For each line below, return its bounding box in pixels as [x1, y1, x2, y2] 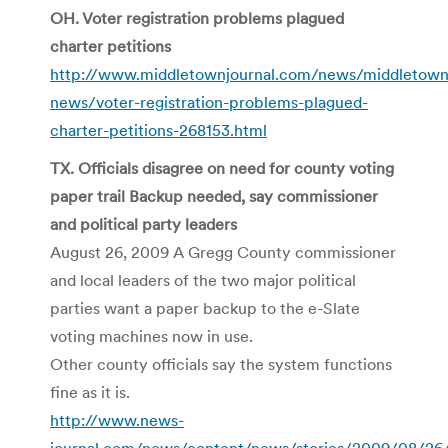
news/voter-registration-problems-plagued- [50, 91, 368, 112]
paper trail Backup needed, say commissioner [50, 185, 378, 206]
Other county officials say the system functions [50, 353, 392, 374]
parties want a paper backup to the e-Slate [50, 297, 360, 318]
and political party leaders [50, 213, 237, 234]
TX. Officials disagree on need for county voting [50, 157, 394, 178]
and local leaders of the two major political [50, 269, 356, 290]
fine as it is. [50, 381, 130, 402]
